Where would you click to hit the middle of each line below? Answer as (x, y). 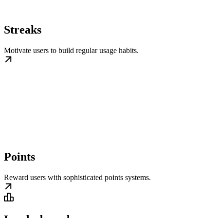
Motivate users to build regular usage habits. (71, 50)
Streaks (23, 30)
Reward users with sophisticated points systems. (77, 177)
